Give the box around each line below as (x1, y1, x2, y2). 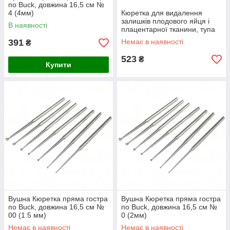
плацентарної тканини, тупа (121, 25, 215, 33)
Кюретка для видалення (121, 9, 202, 17)
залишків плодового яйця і (121, 17, 209, 25)
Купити (46, 61, 71, 69)
